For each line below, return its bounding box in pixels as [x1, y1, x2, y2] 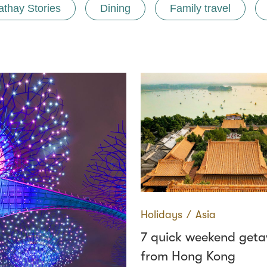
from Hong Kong [141, 249, 235, 263]
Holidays [141, 209, 182, 221]
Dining [100, 2, 131, 14]
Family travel [170, 2, 231, 14]
